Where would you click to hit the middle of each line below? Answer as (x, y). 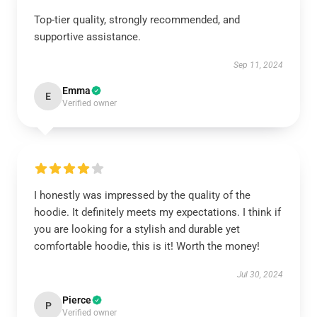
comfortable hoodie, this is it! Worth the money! (147, 246)
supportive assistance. (87, 37)
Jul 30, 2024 (260, 275)
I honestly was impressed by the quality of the (142, 195)
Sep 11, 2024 (258, 65)
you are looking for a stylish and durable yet (137, 229)
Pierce (77, 300)
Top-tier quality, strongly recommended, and (137, 20)
